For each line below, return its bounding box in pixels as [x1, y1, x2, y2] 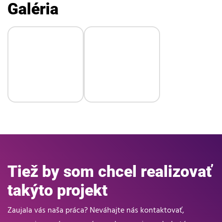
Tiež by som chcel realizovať [7, 162, 212, 181]
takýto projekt [7, 181, 108, 200]
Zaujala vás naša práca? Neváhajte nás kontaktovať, [7, 204, 184, 218]
